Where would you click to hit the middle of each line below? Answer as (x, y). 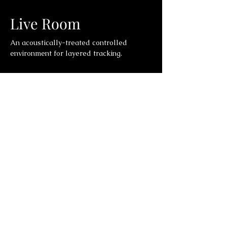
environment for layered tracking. (66, 53)
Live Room (45, 23)
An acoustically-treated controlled (69, 43)
